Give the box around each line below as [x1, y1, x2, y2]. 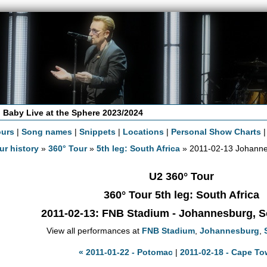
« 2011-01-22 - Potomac [79, 247, 173, 257]
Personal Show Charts [171, 126, 262, 136]
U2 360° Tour [148, 170, 214, 182]
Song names [21, 126, 73, 136]
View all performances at [46, 225, 142, 235]
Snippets [79, 126, 116, 136]
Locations [123, 126, 164, 136]
